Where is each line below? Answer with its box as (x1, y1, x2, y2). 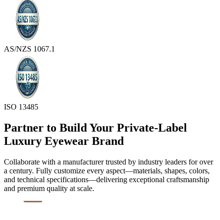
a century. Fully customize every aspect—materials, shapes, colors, (4, 166, 210, 175)
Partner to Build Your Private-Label (4, 121, 187, 134)
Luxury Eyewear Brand (4, 134, 124, 147)
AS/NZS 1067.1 (4, 45, 55, 53)
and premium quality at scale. (4, 184, 94, 192)
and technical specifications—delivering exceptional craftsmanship (4, 175, 209, 184)
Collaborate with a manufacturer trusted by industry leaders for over (4, 157, 213, 166)
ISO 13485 (4, 103, 38, 111)
